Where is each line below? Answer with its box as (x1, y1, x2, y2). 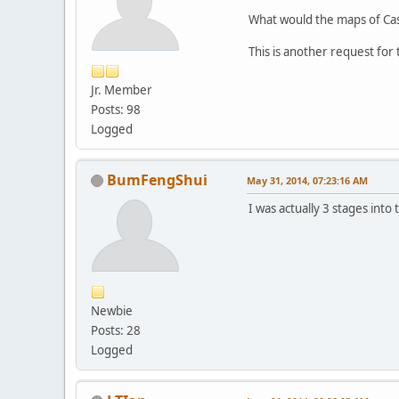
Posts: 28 (91, 322, 141, 338)
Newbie (91, 302, 133, 319)
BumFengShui (107, 169, 208, 190)
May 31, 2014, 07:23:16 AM (247, 173, 368, 187)
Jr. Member (91, 81, 152, 98)
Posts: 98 (91, 101, 141, 118)
